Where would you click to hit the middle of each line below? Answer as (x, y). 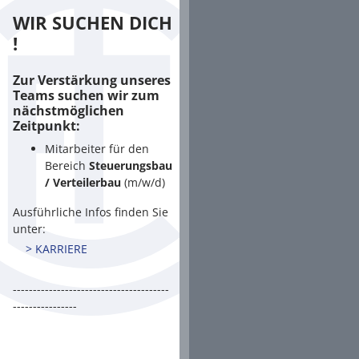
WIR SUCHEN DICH (93, 23)
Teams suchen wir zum (86, 95)
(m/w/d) (143, 182)
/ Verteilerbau (83, 182)
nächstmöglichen (69, 110)
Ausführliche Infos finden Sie (91, 212)
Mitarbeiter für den (97, 148)
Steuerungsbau (131, 165)
